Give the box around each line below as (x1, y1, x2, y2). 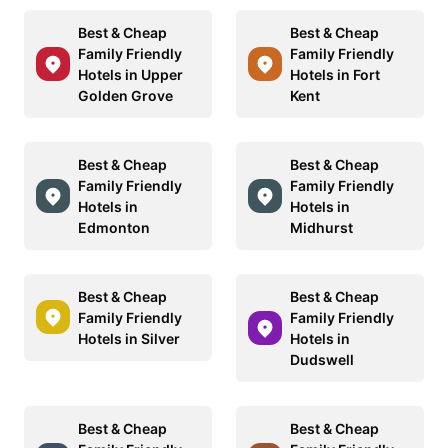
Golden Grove (78, 86, 173, 104)
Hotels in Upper (78, 65, 183, 83)
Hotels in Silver (78, 329, 180, 347)
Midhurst (290, 218, 353, 236)
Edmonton (78, 218, 150, 236)
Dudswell (290, 350, 354, 368)
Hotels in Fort (290, 65, 380, 83)
